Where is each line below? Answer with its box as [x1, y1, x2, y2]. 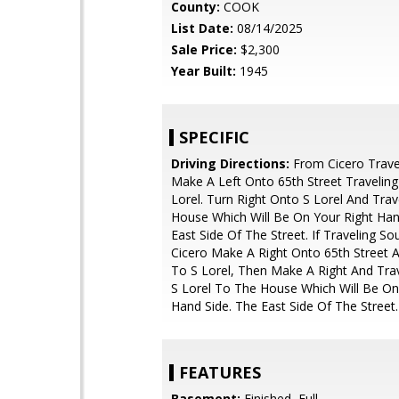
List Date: [171, 20, 233, 37]
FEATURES [179, 362, 261, 383]
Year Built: [171, 62, 236, 79]
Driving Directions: [171, 155, 289, 172]
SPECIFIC [179, 126, 249, 148]
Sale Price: [171, 41, 237, 58]
